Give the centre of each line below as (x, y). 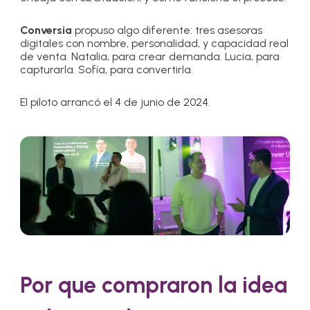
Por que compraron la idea (154, 285)
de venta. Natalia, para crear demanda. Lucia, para (150, 56)
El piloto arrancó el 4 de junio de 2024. (116, 102)
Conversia (48, 30)
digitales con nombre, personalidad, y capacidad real (155, 43)
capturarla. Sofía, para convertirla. (107, 70)
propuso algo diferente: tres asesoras (169, 30)
